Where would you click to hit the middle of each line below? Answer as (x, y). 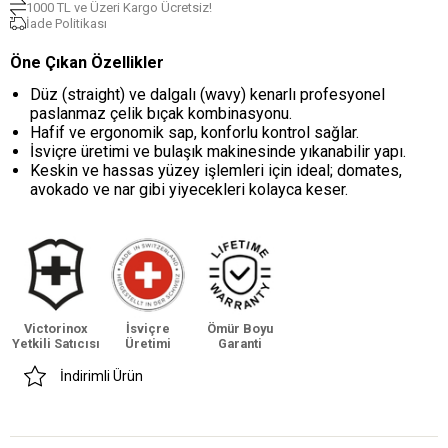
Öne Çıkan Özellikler (87, 63)
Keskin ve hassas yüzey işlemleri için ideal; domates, (216, 171)
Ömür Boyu (240, 329)
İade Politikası (66, 23)
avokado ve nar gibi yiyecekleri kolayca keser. (189, 190)
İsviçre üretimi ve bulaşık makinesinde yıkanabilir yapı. (218, 152)
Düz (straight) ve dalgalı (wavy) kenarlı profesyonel (207, 95)
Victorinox (56, 329)
